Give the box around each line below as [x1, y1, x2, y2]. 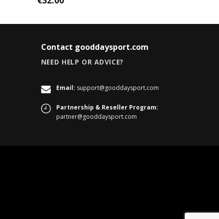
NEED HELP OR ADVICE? [41, 57, 124, 66]
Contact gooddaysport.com [41, 41, 149, 52]
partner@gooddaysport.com [56, 112, 137, 121]
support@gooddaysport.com [76, 84, 159, 92]
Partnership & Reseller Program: [56, 103, 158, 111]
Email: [56, 84, 75, 92]
